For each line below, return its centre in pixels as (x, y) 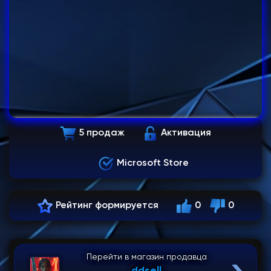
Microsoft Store (154, 163)
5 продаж (102, 133)
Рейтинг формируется (107, 206)
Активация (186, 133)
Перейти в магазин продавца (146, 257)
